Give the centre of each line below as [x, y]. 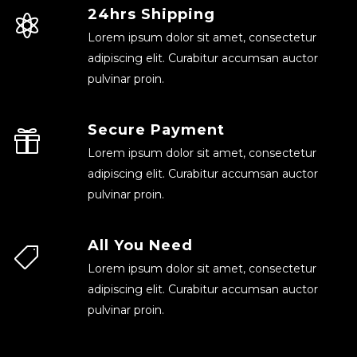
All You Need [140, 245]
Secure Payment [156, 130]
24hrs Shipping [151, 14]
